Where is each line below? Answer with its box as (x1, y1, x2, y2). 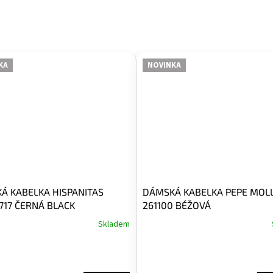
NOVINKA (147, 59, 181, 71)
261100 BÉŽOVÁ (143, 199, 211, 211)
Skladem (98, 218, 130, 230)
